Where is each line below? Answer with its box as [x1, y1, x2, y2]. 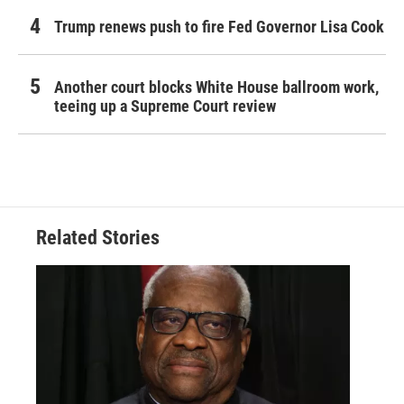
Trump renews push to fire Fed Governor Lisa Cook [54, 17, 384, 37]
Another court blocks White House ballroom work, [54, 78, 379, 97]
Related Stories [36, 226, 160, 250]
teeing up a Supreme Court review [54, 96, 276, 116]
